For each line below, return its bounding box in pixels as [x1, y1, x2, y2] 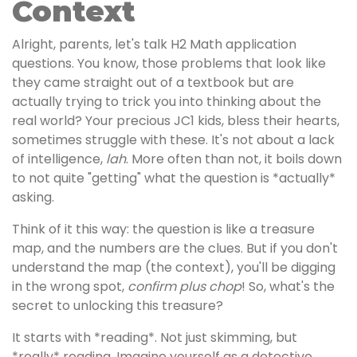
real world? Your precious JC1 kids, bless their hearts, [12, 112, 339, 130]
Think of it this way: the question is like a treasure [12, 220, 315, 238]
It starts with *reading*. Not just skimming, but [12, 328, 297, 347]
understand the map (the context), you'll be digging [12, 258, 335, 277]
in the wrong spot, [12, 277, 127, 296]
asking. [12, 188, 54, 206]
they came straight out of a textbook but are [12, 73, 294, 92]
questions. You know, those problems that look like [12, 54, 326, 73]
